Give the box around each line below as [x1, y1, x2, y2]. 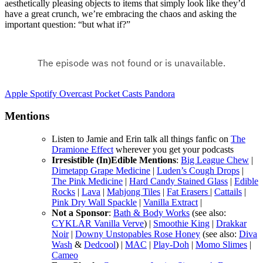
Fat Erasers [167, 187, 210, 197]
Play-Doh [153, 240, 189, 250]
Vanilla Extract [143, 197, 198, 208]
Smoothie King [153, 218, 210, 229]
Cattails [214, 187, 242, 197]
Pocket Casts [95, 88, 144, 99]
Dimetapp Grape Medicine [52, 166, 150, 176]
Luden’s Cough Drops [157, 166, 240, 176]
